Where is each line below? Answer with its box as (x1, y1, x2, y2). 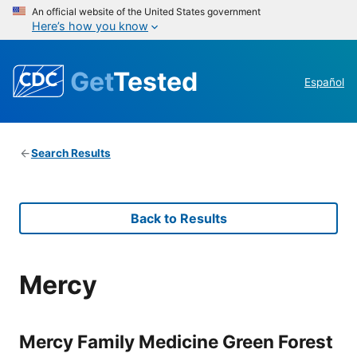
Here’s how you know (32, 19, 148, 33)
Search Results (30, 147, 111, 160)
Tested (113, 65, 198, 97)
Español (304, 76, 344, 89)
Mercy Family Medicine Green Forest (19, 330, 333, 352)
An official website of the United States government (32, 6, 261, 18)
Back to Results (130, 210, 227, 227)
